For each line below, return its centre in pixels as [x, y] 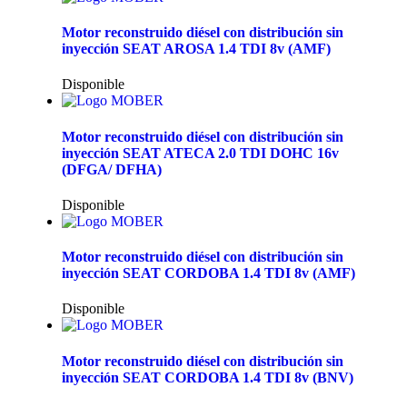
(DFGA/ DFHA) [112, 169]
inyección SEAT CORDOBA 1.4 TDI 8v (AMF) [208, 273]
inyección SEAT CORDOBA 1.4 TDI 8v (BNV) [208, 377]
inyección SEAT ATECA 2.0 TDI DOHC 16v [200, 153]
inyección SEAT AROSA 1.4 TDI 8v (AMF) [196, 49]
